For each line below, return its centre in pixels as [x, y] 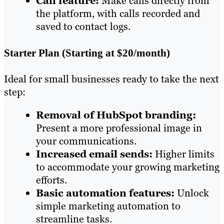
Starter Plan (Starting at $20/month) [87, 52]
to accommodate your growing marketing [128, 167]
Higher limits [183, 154]
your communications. [86, 141]
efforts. [51, 180]
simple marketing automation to [108, 206]
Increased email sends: [94, 154]
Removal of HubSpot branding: [116, 115]
